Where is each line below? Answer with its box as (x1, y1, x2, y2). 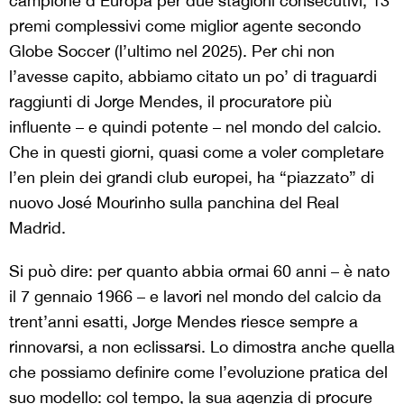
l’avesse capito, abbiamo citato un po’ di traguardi (9, 66, 377, 86)
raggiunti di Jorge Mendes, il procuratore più (9, 91, 332, 111)
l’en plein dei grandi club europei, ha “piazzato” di (9, 167, 374, 187)
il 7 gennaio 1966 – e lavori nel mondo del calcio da (9, 286, 381, 306)
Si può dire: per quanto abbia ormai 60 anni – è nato (9, 261, 390, 280)
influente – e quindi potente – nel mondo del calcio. (9, 116, 381, 136)
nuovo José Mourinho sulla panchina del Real (9, 192, 339, 212)
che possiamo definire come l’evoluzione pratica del (9, 362, 388, 381)
